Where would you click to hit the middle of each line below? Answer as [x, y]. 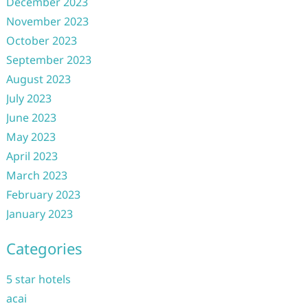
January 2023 [39, 214]
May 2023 [31, 137]
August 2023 [38, 79]
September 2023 [48, 60]
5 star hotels [38, 279]
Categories [44, 248]
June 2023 [31, 118]
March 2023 [36, 175]
